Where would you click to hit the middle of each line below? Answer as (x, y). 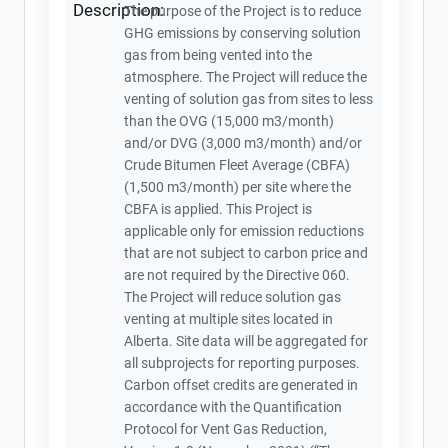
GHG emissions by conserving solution (243, 33)
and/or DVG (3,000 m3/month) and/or (243, 143)
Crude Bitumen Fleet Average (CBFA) (237, 165)
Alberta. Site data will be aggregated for (246, 341)
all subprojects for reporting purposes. (242, 363)
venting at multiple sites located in (229, 319)
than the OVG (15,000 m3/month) (229, 121)
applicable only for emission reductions (244, 231)
